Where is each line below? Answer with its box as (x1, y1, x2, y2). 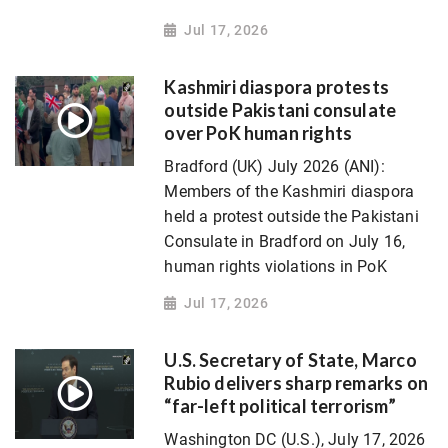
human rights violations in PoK (164, 257, 387, 277)
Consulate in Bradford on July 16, (164, 232, 406, 252)
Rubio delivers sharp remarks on (164, 372, 428, 395)
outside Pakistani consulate (164, 99, 397, 122)
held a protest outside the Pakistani (164, 207, 419, 227)
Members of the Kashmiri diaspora (164, 182, 415, 202)
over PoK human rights (164, 122, 353, 145)
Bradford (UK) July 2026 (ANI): (164, 157, 385, 177)
